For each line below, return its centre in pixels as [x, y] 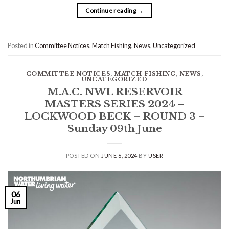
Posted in [21, 46]
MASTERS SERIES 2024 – [114, 104]
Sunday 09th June [114, 128]
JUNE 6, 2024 [119, 155]
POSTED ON [84, 155]
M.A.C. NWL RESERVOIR [114, 91]
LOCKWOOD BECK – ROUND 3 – [114, 116]
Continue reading [111, 10]
